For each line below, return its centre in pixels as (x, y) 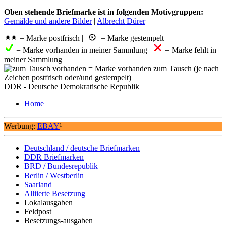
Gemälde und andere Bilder (48, 21)
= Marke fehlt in (190, 50)
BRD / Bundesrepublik (61, 166)
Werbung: (21, 126)
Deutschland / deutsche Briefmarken (82, 148)
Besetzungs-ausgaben (59, 220)
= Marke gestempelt (131, 38)
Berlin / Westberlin (54, 175)
